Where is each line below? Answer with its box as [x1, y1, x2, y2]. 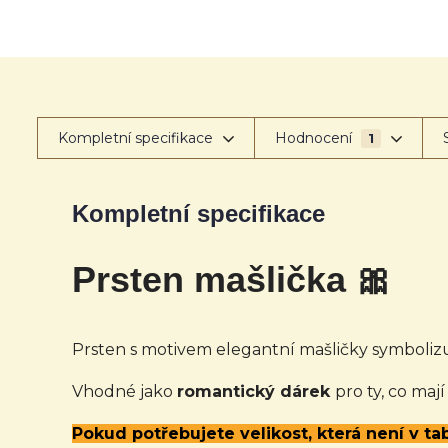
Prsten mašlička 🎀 [72, 259, 392, 300]
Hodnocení [275, 129, 356, 147]
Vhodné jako [72, 382, 177, 401]
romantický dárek [177, 382, 335, 401]
